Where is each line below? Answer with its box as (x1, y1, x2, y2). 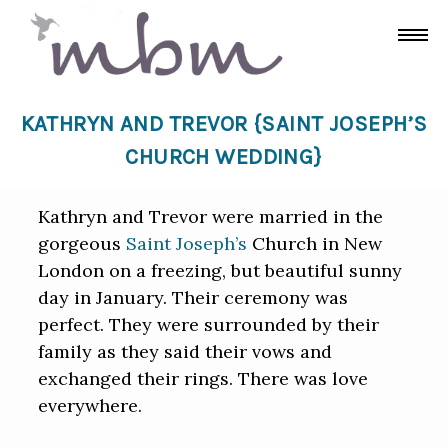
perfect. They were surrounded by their (38, 313, 380, 337)
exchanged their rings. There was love (38, 367, 369, 391)
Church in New (247, 232, 383, 256)
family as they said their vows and (38, 340, 333, 364)
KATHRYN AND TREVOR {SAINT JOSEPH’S (20, 111, 428, 138)
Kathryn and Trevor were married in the (38, 205, 384, 229)
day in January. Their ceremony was (38, 286, 349, 310)
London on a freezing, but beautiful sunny (38, 259, 403, 283)
